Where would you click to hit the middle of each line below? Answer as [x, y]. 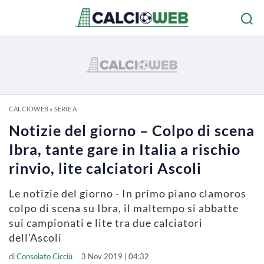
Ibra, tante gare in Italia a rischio [125, 149]
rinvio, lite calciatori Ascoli [105, 168]
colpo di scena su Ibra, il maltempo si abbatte [124, 208]
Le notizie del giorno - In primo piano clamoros [128, 193]
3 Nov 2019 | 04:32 [115, 256]
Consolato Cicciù [44, 256]
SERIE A [65, 109]
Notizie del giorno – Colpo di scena [132, 130]
